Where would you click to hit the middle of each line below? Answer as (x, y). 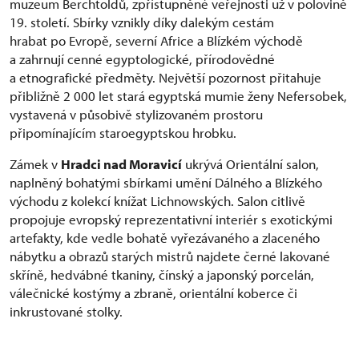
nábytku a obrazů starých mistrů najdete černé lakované (170, 256)
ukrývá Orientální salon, (250, 163)
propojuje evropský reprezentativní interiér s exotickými (171, 219)
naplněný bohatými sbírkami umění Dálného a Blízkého (166, 182)
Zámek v (35, 163)
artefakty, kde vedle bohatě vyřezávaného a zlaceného (165, 237)
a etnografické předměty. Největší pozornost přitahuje (165, 77)
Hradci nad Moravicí (121, 163)
